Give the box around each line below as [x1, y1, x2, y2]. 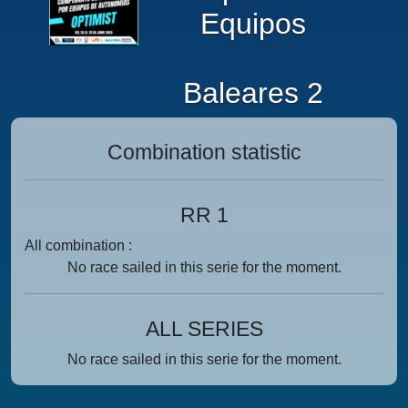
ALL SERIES [145, 317, 263, 341]
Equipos [199, 7, 306, 40]
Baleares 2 [182, 76, 323, 109]
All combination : [25, 238, 132, 253]
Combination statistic [107, 140, 301, 164]
